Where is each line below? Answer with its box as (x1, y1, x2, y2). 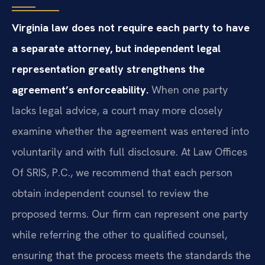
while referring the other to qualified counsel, (12, 227, 227, 241)
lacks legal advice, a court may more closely (12, 103, 222, 117)
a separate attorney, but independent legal (12, 41, 221, 55)
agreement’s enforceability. (12, 82, 148, 96)
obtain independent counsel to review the (12, 186, 209, 200)
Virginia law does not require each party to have (12, 20, 250, 34)
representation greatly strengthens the (12, 62, 205, 76)
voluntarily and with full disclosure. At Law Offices (12, 144, 247, 159)
